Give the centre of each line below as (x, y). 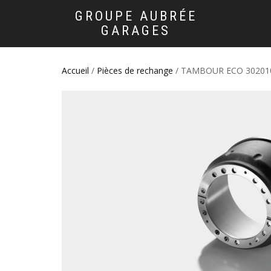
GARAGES (136, 31)
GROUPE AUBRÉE (136, 16)
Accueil (75, 70)
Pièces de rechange (135, 70)
